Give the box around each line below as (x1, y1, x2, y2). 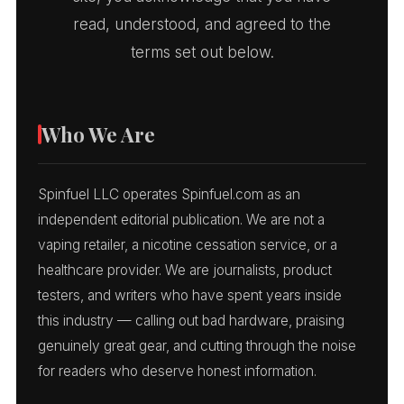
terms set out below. (130, 42, 274, 61)
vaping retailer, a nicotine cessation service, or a (38, 235, 337, 253)
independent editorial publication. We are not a (38, 210, 325, 228)
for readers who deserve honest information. (38, 362, 317, 380)
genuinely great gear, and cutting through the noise (38, 336, 356, 354)
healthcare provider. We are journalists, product (38, 261, 332, 279)
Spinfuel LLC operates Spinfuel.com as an (38, 185, 300, 203)
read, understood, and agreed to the (73, 14, 331, 33)
